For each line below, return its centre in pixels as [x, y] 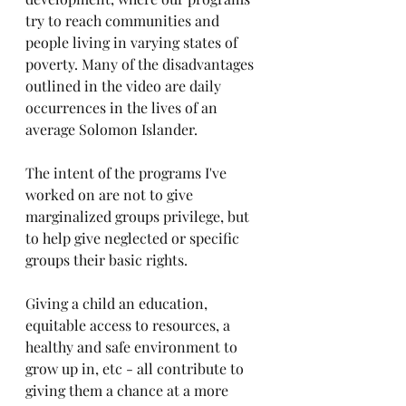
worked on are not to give [111, 195]
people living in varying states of [133, 43]
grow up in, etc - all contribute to [136, 369]
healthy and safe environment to [133, 347]
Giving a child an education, [118, 304]
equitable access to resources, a [130, 325]
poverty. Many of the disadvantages [141, 64]
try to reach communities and [124, 21]
